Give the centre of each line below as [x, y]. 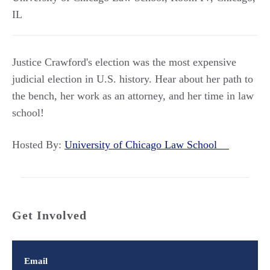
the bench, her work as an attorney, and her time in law [133, 96]
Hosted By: [38, 145]
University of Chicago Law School [147, 145]
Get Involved [49, 215]
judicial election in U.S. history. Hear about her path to [133, 79]
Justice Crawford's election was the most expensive [124, 62]
